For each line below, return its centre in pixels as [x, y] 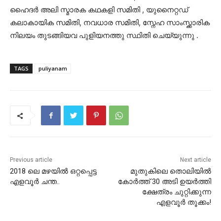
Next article [195, 160]
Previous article [31, 160]
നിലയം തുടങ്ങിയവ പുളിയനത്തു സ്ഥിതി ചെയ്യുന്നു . [104, 36]
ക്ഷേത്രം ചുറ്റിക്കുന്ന [176, 192]
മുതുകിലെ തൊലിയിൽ [170, 171]
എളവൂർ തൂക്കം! [184, 203]
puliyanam [53, 69]
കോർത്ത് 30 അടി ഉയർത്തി [164, 182]
